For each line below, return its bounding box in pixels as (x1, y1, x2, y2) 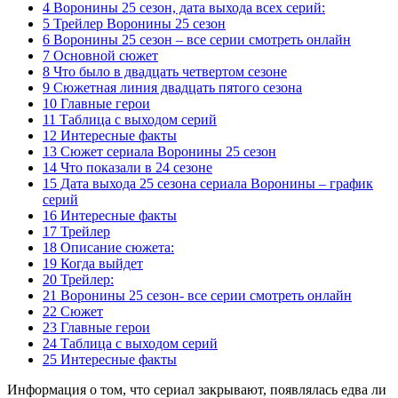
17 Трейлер (43, 223, 110, 239)
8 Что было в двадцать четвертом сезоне (43, 63, 287, 79)
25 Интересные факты (43, 351, 177, 367)
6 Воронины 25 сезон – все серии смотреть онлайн (43, 31, 351, 47)
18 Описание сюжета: (43, 239, 174, 255)
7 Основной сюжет (43, 47, 158, 63)
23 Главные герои (43, 319, 150, 335)
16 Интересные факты (43, 207, 177, 223)
